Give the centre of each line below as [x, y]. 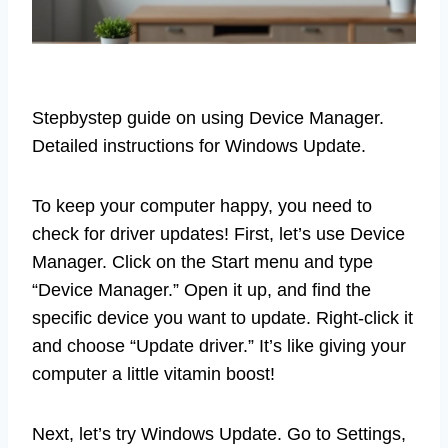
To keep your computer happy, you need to [202, 206]
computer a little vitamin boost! [153, 374]
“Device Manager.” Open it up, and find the [201, 290]
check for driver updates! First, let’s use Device [218, 234]
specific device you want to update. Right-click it [222, 318]
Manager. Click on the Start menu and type [202, 262]
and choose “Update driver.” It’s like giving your [219, 346]
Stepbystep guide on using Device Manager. [208, 118]
